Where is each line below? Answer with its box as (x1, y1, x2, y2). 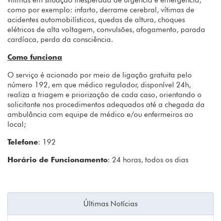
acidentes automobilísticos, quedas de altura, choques (7, 15, 185, 25)
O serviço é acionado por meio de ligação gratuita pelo (7, 71, 192, 80)
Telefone (7, 138, 38, 147)
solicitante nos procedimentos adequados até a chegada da (7, 100, 205, 110)
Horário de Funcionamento (7, 155, 108, 165)
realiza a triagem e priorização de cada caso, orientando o (7, 90, 202, 100)
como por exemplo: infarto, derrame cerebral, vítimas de (7, 5, 194, 15)
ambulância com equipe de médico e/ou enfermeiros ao (7, 110, 193, 119)
